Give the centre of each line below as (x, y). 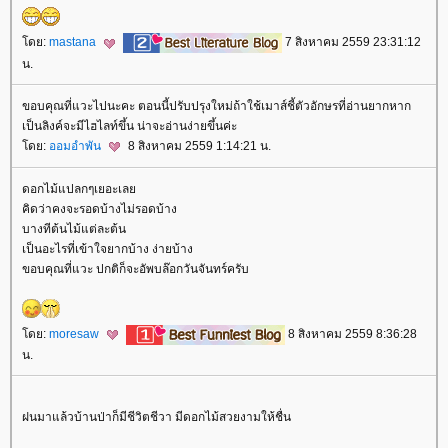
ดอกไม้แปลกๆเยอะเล (79, 189)
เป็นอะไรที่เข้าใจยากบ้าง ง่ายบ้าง (107, 249)
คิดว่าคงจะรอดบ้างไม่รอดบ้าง (99, 209)
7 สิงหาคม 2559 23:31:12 (351, 42)
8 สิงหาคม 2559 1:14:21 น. (198, 145)
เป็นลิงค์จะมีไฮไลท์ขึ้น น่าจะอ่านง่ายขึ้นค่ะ (129, 125)
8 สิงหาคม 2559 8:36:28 (351, 334)
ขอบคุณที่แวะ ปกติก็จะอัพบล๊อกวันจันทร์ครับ (135, 269)
